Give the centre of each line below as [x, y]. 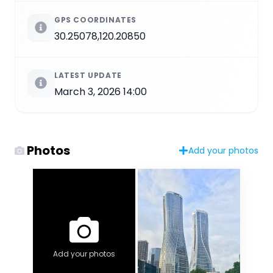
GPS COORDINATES [95, 19]
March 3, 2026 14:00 [101, 91]
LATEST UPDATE [88, 75]
